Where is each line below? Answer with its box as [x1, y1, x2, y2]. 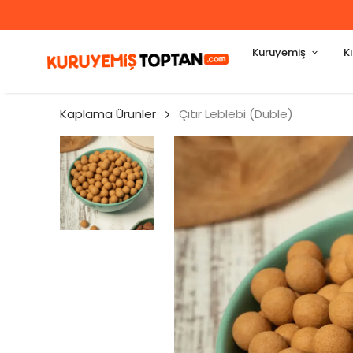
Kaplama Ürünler [60, 106, 156, 122]
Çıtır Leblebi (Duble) [179, 106, 293, 122]
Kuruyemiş [252, 45, 306, 60]
